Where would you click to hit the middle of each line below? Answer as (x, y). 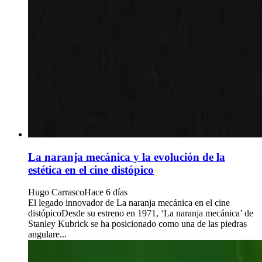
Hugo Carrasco (56, 192)
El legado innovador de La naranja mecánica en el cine (129, 203)
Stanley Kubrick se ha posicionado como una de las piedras (137, 224)
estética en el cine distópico (91, 170)
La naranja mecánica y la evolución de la (127, 157)
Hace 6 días (106, 192)
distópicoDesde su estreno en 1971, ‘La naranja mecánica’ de (141, 213)
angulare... (47, 235)
